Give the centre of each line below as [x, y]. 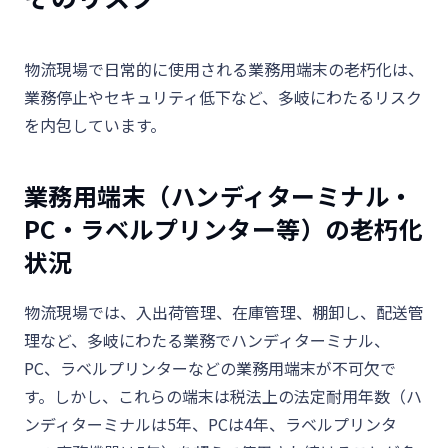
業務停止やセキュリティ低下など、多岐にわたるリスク [223, 97]
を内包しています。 [95, 125]
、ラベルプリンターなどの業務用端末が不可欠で [220, 368]
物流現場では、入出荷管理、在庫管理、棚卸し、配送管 [224, 312]
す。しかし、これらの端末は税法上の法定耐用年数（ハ [223, 396]
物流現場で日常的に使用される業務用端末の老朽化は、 [224, 69]
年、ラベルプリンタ [325, 424]
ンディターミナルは [95, 424]
